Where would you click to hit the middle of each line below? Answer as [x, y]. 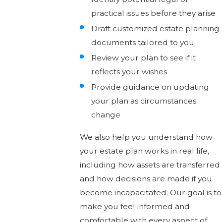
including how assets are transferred [150, 165]
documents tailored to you [143, 42]
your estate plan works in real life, [144, 151]
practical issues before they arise [154, 13]
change [106, 115]
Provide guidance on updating [150, 87]
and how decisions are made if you [146, 179]
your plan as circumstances [144, 101]
